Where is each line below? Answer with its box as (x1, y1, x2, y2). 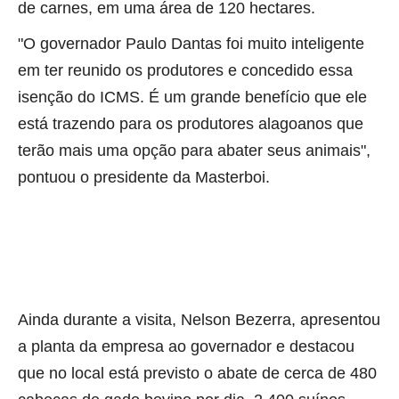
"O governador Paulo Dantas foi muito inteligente (18, 35, 364, 53)
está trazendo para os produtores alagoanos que (18, 115, 363, 134)
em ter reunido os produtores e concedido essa (18, 61, 353, 80)
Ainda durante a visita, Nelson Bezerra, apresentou (18, 311, 380, 330)
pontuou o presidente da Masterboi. (18, 168, 274, 187)
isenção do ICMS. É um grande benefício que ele (18, 88, 367, 107)
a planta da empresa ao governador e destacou (18, 338, 354, 356)
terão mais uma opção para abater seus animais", (18, 142, 370, 160)
